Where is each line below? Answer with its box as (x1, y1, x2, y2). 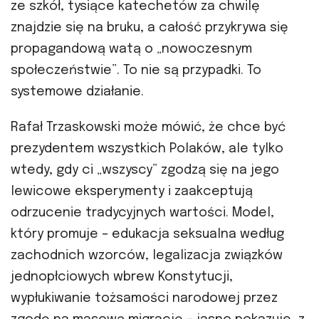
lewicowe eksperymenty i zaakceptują (11, 185, 253, 199)
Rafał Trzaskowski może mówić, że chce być (11, 121, 286, 135)
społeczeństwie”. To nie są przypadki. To (11, 63, 261, 77)
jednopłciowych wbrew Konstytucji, (11, 271, 233, 284)
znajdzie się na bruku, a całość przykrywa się (11, 21, 288, 34)
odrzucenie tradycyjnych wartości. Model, (11, 206, 274, 220)
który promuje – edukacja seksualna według (11, 228, 284, 241)
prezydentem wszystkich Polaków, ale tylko (11, 142, 283, 156)
